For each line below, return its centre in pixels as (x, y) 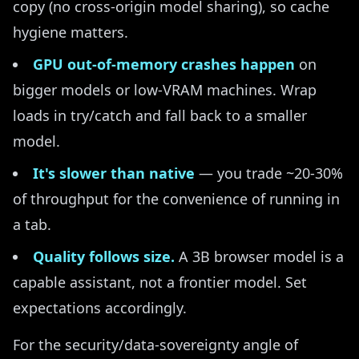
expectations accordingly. (100, 308)
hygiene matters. (71, 32)
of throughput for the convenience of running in (176, 199)
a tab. (32, 224)
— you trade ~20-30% (269, 173)
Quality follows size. (104, 256)
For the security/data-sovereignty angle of (155, 345)
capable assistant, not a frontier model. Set (160, 282)
